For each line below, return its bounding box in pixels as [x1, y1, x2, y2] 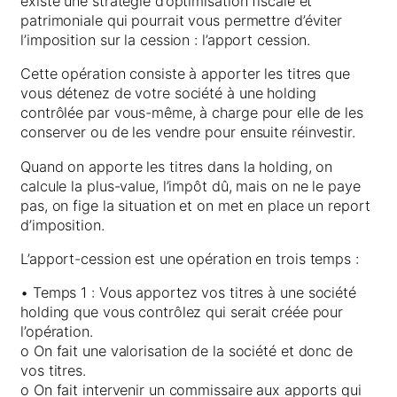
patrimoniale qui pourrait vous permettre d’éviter [20, 12, 343, 30]
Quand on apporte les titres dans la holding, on [20, 157, 333, 175]
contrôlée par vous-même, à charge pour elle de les [20, 104, 363, 122]
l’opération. [20, 323, 93, 341]
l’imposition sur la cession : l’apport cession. [20, 31, 311, 50]
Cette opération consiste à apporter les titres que [20, 65, 350, 83]
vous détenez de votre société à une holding [20, 84, 316, 103]
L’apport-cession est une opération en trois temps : [20, 249, 359, 268]
